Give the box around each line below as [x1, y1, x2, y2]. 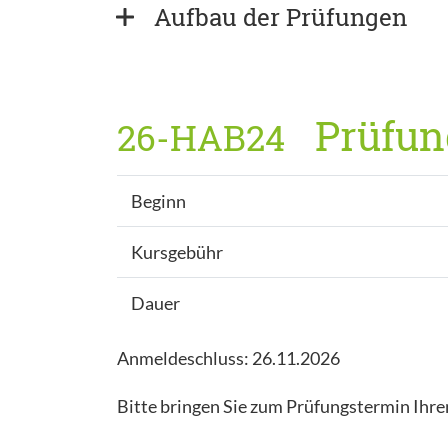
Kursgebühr [130, 240, 223, 263]
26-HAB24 [117, 113, 285, 160]
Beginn [130, 189, 186, 212]
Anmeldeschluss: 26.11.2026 [117, 346, 340, 369]
